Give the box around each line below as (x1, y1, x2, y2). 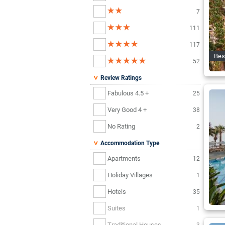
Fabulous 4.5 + (107, 89, 149, 97)
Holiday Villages (107, 171, 153, 179)
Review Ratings (99, 74, 142, 82)
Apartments (107, 154, 141, 162)
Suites (107, 204, 126, 212)
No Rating (107, 122, 135, 130)
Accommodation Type (99, 140, 159, 147)
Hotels (107, 187, 126, 195)
